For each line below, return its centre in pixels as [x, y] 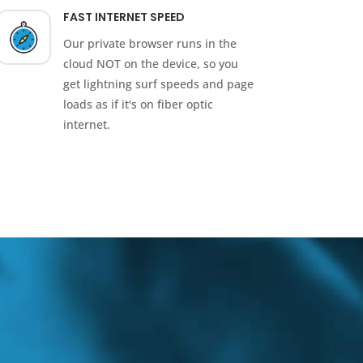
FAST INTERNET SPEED [124, 17]
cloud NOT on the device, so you [151, 64]
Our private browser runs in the [150, 44]
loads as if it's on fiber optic [139, 105]
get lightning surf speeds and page [159, 84]
